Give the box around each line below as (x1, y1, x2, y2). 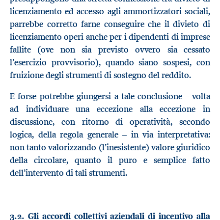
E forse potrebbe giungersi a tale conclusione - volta (10, 91, 210, 102)
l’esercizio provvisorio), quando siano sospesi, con (10, 56, 210, 68)
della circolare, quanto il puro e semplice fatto (10, 155, 210, 166)
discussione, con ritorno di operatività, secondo (10, 116, 210, 128)
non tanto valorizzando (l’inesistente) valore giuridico (10, 142, 210, 153)
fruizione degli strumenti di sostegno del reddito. (10, 69, 191, 81)
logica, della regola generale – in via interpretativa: (10, 129, 210, 140)
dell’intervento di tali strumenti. (10, 167, 127, 179)
